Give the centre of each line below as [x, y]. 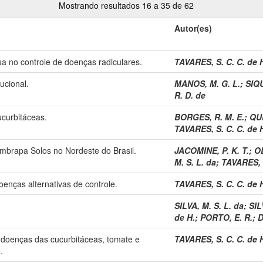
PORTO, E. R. [226, 217]
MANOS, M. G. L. [207, 83]
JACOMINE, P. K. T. [212, 150]
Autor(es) [193, 28]
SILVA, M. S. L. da [209, 205]
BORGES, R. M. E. [209, 117]
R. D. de [190, 95]
